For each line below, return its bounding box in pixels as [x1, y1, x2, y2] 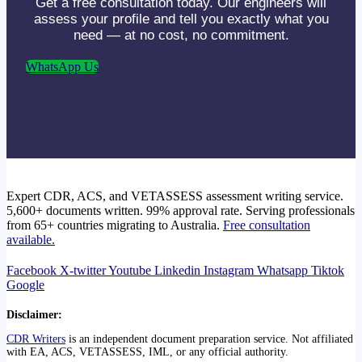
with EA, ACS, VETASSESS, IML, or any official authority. [6, 346, 288, 359]
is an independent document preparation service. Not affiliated [65, 333, 353, 346]
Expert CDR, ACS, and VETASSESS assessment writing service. [6, 189, 343, 204]
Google [6, 278, 44, 293]
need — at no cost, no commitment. [73, 27, 289, 44]
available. [6, 233, 55, 247]
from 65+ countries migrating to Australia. [6, 218, 223, 233]
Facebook [6, 263, 57, 278]
